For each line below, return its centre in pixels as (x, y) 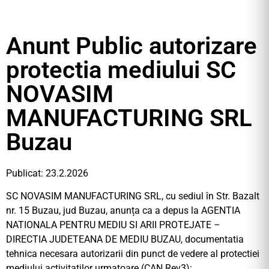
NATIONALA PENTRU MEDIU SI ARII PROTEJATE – (113, 225)
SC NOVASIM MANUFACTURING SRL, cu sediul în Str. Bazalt (133, 196)
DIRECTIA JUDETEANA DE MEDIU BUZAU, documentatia (125, 240)
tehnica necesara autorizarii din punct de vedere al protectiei (133, 254)
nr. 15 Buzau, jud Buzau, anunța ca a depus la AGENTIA (123, 211)
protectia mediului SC (121, 70)
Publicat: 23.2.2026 (47, 173)
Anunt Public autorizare (131, 46)
